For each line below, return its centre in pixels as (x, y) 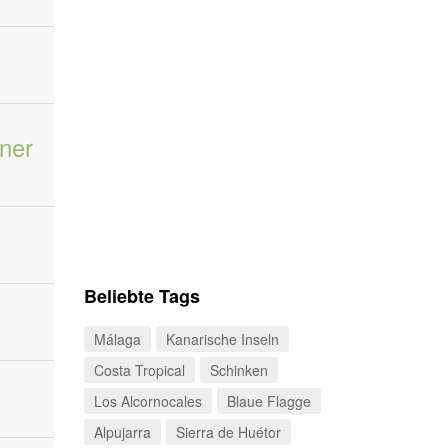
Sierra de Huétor (228, 432)
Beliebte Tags (141, 296)
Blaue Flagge (268, 401)
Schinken (238, 370)
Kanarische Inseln (222, 339)
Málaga (117, 339)
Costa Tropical (139, 370)
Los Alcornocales (147, 401)
